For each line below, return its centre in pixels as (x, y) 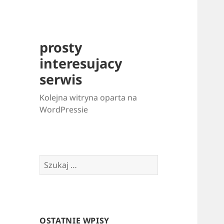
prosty (61, 47)
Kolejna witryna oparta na (88, 98)
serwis (61, 79)
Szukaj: (53, 161)
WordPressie (64, 110)
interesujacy (81, 63)
